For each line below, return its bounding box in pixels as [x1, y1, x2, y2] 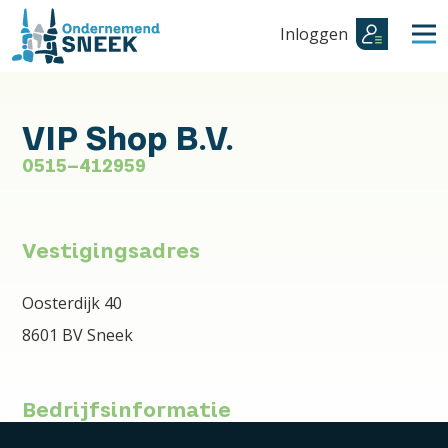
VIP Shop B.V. [22, 118, 235, 157]
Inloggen [280, 23, 348, 45]
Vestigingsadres [22, 238, 201, 263]
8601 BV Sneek [22, 323, 134, 346]
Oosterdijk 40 [22, 291, 123, 314]
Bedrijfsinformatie [22, 397, 232, 422]
